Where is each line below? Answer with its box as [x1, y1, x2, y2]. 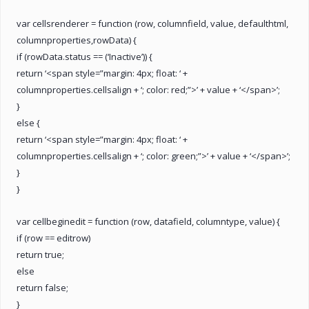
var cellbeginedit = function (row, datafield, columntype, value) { [17, 215, 280, 228]
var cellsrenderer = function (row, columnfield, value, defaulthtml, [17, 17, 288, 30]
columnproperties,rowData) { [17, 33, 137, 46]
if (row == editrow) [17, 231, 90, 244]
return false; [17, 281, 68, 294]
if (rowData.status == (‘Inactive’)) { [17, 50, 152, 63]
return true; [17, 248, 64, 261]
